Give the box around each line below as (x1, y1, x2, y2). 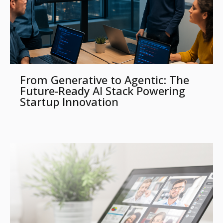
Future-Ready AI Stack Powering (20, 83, 185, 98)
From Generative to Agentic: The (20, 72, 189, 87)
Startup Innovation (20, 94, 118, 109)
